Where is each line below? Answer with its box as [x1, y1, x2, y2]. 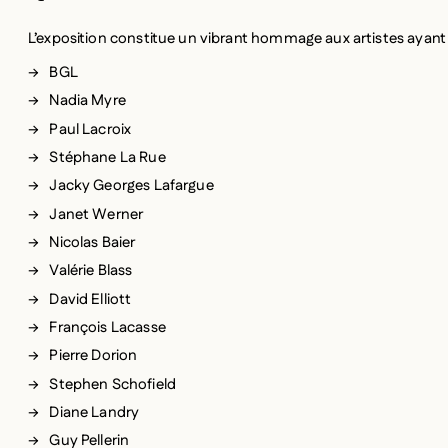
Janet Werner [49, 163, 144, 185]
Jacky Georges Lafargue [49, 135, 214, 157]
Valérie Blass [49, 220, 133, 242]
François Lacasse [49, 277, 166, 298]
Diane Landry [49, 361, 140, 383]
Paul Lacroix [49, 78, 132, 100]
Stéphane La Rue [49, 107, 166, 129]
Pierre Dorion [49, 305, 138, 327]
